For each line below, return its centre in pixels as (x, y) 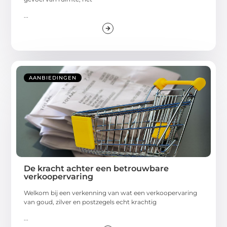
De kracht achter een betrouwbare (97, 168)
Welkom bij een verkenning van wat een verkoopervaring (111, 193)
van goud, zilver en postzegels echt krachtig (90, 202)
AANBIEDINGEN (53, 78)
